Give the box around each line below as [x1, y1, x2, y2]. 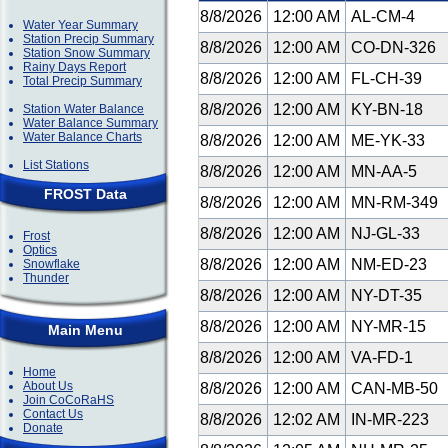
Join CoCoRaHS [23, 393, 114, 407]
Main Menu [47, 322, 123, 338]
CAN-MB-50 [347, 380, 442, 397]
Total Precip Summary [23, 74, 142, 88]
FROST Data [43, 186, 127, 202]
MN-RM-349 [347, 194, 442, 211]
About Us [23, 379, 73, 393]
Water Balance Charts [23, 130, 142, 144]
